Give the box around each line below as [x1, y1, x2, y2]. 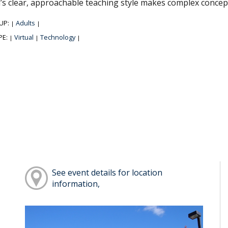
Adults [15, 18, 35, 27]
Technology [40, 32, 75, 42]
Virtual [14, 32, 34, 42]
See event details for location [52, 167, 163, 179]
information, [52, 178, 100, 190]
